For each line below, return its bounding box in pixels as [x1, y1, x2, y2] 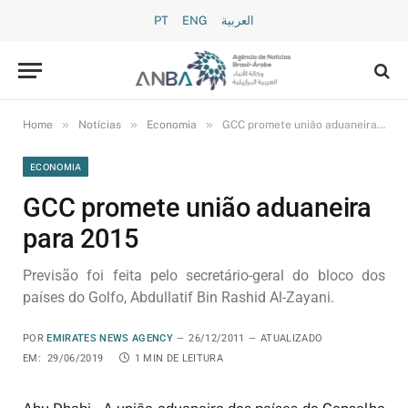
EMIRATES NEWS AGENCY [46, 332, 173, 344]
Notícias [78, 118, 121, 131]
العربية [221, 14, 254, 27]
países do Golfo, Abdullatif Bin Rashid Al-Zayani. [23, 289, 334, 306]
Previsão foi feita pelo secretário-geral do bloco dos [23, 267, 385, 284]
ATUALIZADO [260, 332, 323, 344]
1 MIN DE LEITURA [134, 352, 223, 364]
